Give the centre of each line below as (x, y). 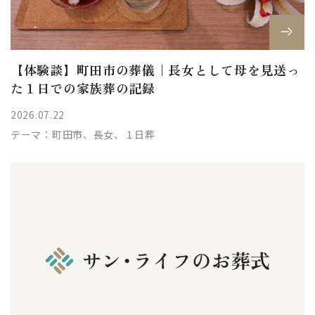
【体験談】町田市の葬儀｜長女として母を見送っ (155, 70)
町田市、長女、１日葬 (103, 135)
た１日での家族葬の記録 (83, 88)
